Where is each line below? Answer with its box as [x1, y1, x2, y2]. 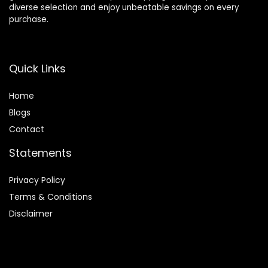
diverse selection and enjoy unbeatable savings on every [9, 2, 239, 14]
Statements [9, 145, 72, 161]
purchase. [9, 14, 48, 26]
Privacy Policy [9, 174, 65, 187]
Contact [9, 123, 44, 136]
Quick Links [9, 61, 66, 77]
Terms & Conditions [9, 191, 92, 203]
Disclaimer [9, 208, 53, 220]
